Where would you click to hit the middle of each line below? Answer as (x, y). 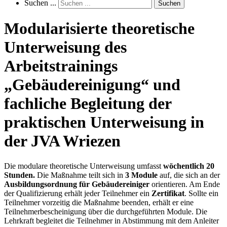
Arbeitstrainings (61, 66)
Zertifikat (168, 193)
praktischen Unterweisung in (104, 122)
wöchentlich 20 (189, 166)
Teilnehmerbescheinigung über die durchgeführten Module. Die (106, 211)
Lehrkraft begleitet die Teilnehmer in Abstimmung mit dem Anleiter (111, 220)
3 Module (141, 175)
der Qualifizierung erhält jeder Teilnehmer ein (78, 193)
